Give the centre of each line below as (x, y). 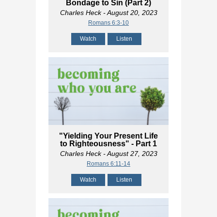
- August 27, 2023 (129, 153)
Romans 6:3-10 (108, 23)
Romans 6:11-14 (108, 163)
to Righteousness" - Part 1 (108, 143)
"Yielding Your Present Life (108, 136)
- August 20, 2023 (129, 13)
